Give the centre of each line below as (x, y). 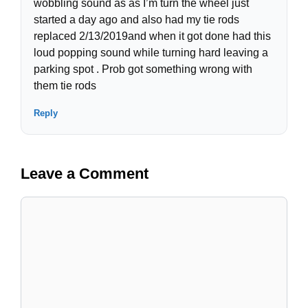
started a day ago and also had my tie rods (136, 20)
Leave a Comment (85, 174)
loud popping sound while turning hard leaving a (151, 53)
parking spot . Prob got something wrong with (143, 69)
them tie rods (65, 86)
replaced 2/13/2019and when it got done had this (152, 36)
